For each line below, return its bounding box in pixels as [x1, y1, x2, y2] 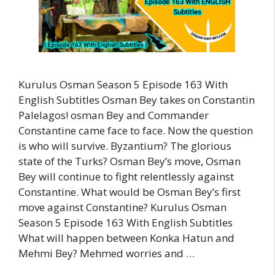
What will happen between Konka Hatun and [18, 231, 234, 246]
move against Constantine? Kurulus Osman [18, 200, 227, 215]
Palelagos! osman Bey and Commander [18, 108, 209, 123]
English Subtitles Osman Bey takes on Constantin [18, 93, 255, 107]
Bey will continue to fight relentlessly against [18, 169, 234, 184]
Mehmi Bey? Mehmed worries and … [18, 246, 195, 261]
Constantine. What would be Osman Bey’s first [18, 185, 241, 199]
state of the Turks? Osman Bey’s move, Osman [18, 154, 241, 169]
